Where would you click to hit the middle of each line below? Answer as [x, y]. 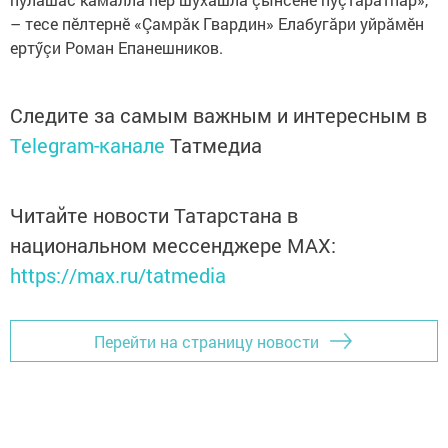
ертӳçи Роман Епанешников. [118, 48]
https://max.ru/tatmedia [118, 275]
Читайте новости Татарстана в [154, 215]
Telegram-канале [87, 145]
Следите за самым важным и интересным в [218, 115]
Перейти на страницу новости [206, 341]
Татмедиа [216, 145]
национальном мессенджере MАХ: [173, 245]
